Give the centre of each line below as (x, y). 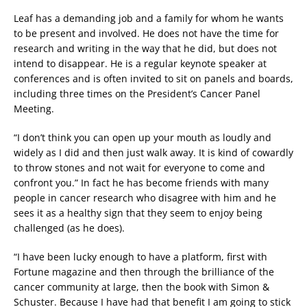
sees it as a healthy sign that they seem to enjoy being (138, 213)
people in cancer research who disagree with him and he (145, 198)
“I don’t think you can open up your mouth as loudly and (143, 138)
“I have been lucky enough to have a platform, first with (140, 257)
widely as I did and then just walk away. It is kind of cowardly (153, 153)
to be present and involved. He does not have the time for (146, 34)
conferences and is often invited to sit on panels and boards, (153, 79)
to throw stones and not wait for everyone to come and (139, 168)
